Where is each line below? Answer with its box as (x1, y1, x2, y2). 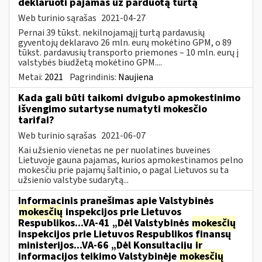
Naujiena (118, 70, 153, 84)
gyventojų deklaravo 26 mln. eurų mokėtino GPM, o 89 (18, 36, 232, 49)
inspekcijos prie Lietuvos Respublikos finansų (18, 226, 231, 242)
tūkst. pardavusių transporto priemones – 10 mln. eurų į (18, 46, 239, 59)
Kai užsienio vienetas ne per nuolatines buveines (18, 143, 211, 157)
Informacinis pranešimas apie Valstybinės (18, 193, 213, 208)
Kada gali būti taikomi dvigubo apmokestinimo (18, 90, 240, 105)
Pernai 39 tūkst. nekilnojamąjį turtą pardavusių (18, 26, 205, 39)
